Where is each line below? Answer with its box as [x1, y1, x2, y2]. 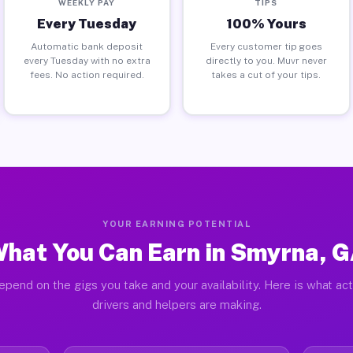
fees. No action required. [29, 69, 144, 80]
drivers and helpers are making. [91, 298, 262, 311]
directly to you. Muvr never [205, 54, 327, 66]
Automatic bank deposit [31, 40, 143, 52]
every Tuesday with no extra [23, 54, 150, 66]
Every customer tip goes [210, 40, 322, 52]
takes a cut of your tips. [211, 69, 321, 80]
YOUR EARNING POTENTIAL [102, 219, 251, 229]
